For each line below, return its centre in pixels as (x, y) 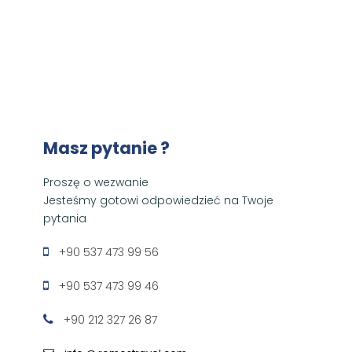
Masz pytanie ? (106, 148)
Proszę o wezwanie (96, 182)
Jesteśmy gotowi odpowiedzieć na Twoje (158, 200)
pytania (65, 218)
